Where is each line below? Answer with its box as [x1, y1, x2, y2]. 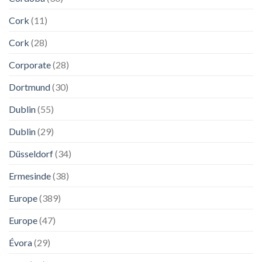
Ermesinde [9, 170, 51, 182]
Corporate [9, 59, 51, 71]
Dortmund [9, 81, 50, 93]
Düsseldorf [9, 148, 53, 160]
